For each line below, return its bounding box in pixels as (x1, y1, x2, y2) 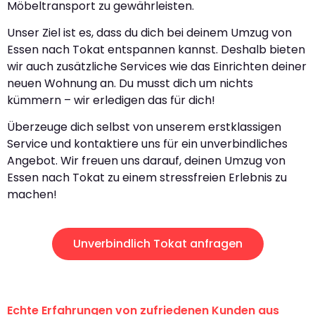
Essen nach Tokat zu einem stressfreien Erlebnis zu (7, 169, 287, 186)
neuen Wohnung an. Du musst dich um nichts (7, 75, 253, 91)
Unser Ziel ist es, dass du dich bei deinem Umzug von (7, 24, 292, 41)
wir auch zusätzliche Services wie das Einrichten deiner (7, 58, 307, 75)
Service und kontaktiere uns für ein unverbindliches (7, 136, 288, 153)
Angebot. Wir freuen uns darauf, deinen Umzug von (7, 153, 285, 169)
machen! (7, 186, 57, 203)
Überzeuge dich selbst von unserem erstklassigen (7, 119, 281, 136)
